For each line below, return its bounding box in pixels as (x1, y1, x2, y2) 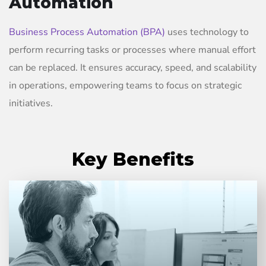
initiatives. (9, 97, 53, 110)
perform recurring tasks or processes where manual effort (9, 43, 256, 57)
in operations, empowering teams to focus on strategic (9, 79, 242, 93)
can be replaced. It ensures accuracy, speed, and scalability (9, 61, 256, 75)
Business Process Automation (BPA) (9, 26, 165, 39)
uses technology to (165, 26, 249, 39)
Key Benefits (72, 148, 194, 171)
